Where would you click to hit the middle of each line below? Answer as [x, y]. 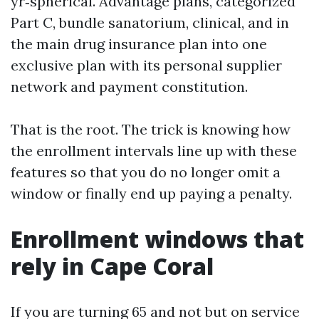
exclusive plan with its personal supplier [146, 65]
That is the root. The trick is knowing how [151, 129]
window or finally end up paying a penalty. [151, 193]
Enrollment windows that [157, 239]
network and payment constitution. [129, 87]
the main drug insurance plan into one [139, 44]
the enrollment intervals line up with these [154, 151]
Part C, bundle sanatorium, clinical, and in [150, 22]
